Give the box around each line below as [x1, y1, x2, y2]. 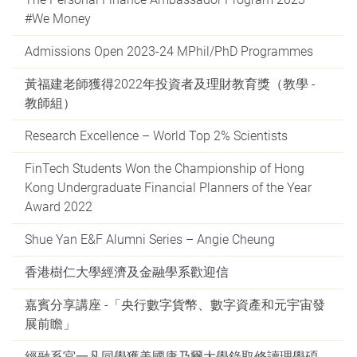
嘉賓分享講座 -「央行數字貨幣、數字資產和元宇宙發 [25, 297, 325, 312]
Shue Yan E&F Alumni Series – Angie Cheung [25, 232, 275, 247]
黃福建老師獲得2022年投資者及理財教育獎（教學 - [25, 76, 316, 92]
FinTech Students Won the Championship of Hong [25, 161, 304, 176]
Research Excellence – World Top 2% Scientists [25, 128, 288, 143]
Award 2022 [25, 199, 92, 214]
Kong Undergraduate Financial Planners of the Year [25, 180, 312, 195]
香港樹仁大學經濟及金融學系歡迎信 [25, 265, 229, 280]
